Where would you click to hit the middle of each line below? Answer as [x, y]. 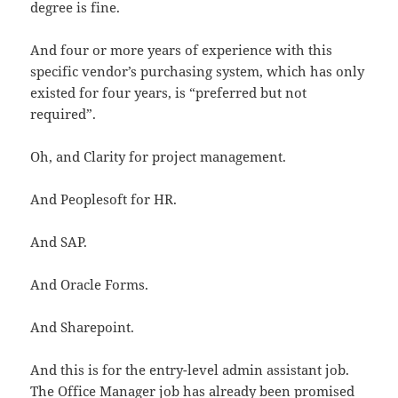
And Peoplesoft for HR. [104, 199]
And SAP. [59, 241]
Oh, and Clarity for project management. [159, 156]
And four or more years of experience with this [182, 49]
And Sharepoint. [83, 326]
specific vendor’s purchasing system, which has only [198, 71]
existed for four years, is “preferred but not [169, 92]
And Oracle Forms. [90, 284]
